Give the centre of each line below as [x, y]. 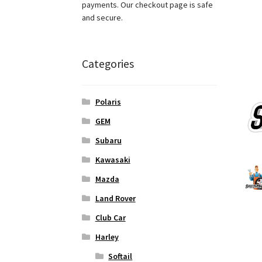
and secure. [103, 17]
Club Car [110, 218]
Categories [108, 63]
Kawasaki [113, 160]
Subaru [108, 141]
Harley [107, 237]
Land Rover [115, 199]
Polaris [108, 102]
